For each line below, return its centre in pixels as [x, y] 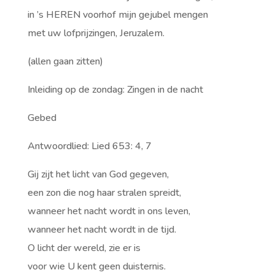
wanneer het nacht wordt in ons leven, [109, 211]
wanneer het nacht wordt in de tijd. [102, 230]
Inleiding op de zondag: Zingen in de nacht [115, 90]
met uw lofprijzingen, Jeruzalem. [96, 33]
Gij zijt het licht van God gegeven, [98, 174]
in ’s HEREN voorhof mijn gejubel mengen [118, 15]
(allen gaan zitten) [65, 61]
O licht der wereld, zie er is [84, 248]
